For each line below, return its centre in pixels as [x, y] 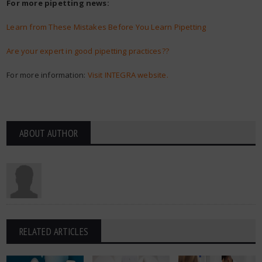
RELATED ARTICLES [54, 231]
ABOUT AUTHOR [49, 133]
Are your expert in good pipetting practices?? [89, 51]
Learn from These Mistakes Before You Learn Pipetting [106, 27]
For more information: [47, 75]
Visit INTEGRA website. [128, 75]
